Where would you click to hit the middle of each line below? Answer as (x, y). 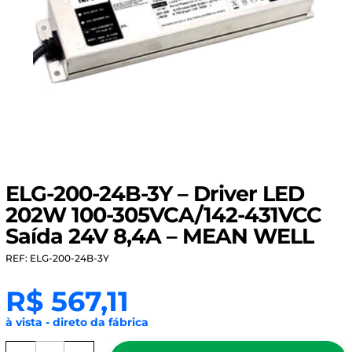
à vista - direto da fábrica (77, 322)
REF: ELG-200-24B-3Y (57, 258)
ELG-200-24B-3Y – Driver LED (154, 194)
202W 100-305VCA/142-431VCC (163, 215)
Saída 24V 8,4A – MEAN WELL (159, 236)
